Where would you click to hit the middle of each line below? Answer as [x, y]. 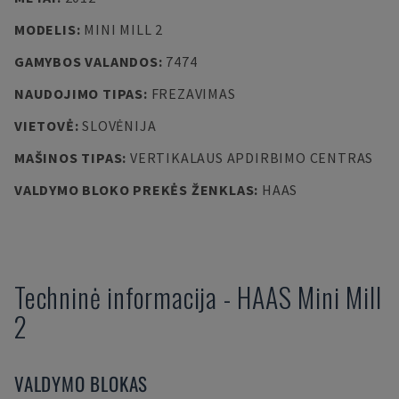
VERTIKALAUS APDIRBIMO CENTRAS [252, 158]
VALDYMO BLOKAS [81, 383]
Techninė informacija [116, 297]
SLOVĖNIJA [119, 126]
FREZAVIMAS [193, 94]
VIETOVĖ [45, 126]
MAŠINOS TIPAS [69, 158]
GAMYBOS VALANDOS [86, 61]
